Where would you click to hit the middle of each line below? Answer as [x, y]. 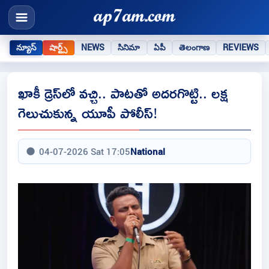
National [148, 152]
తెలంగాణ [194, 47]
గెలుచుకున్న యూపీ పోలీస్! [88, 113]
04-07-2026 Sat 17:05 [85, 152]
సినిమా [129, 47]
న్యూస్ [26, 47]
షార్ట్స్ [59, 47]
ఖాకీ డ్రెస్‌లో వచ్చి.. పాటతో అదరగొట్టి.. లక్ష [123, 93]
